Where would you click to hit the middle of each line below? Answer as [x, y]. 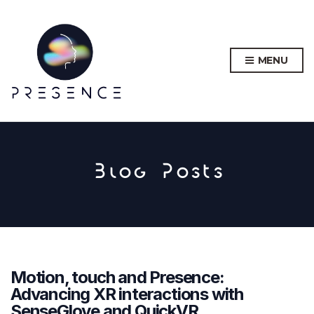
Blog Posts [157, 174]
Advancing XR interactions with [127, 294]
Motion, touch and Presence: [117, 277]
